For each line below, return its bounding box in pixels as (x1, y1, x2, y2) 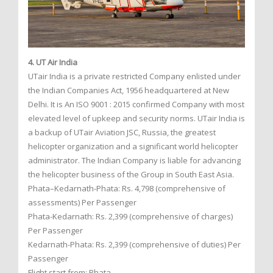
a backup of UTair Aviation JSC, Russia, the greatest (28, 126, 216, 138)
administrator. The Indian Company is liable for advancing (28, 154, 241, 166)
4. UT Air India (28, 56, 77, 68)
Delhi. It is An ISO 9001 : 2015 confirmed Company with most (28, 98, 244, 110)
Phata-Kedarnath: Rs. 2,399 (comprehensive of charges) (28, 210, 233, 222)
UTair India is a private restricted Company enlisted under (28, 70, 241, 82)
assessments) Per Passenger (28, 196, 136, 208)
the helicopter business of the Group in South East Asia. (28, 168, 234, 180)
